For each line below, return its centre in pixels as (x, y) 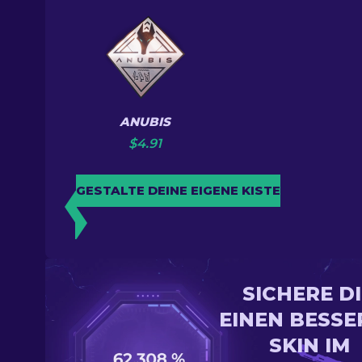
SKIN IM (309, 345)
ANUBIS (145, 122)
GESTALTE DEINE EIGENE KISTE (178, 190)
